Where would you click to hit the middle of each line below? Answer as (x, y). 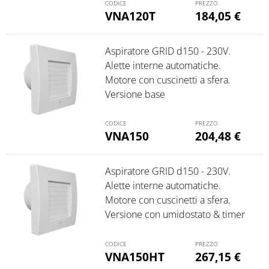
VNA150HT (134, 257)
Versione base (135, 94)
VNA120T (130, 16)
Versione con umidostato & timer (175, 215)
